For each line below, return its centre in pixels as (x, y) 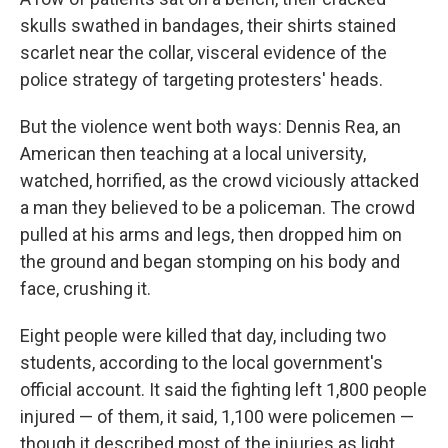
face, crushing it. (85, 288)
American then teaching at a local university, (193, 153)
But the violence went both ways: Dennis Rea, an (210, 126)
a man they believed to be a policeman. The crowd (217, 207)
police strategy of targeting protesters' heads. (201, 79)
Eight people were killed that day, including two (203, 335)
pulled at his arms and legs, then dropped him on (211, 234)
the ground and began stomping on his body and (210, 261)
